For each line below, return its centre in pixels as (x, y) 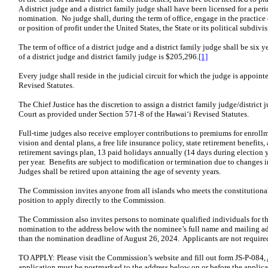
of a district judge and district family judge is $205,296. (109, 57)
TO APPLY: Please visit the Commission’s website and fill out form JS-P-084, (143, 258)
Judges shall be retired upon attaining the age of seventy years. (120, 171)
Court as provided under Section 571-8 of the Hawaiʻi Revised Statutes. (134, 114)
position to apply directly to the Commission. (92, 200)
